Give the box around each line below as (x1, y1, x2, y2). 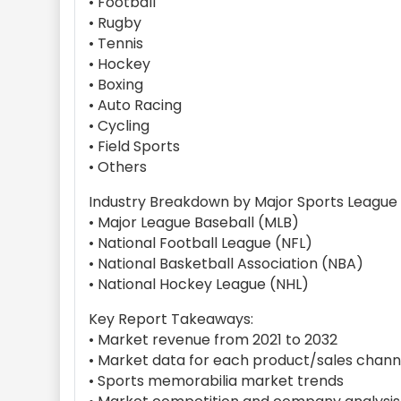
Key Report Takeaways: (89, 309, 253, 329)
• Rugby (89, 13, 141, 33)
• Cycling (89, 115, 149, 136)
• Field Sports (89, 136, 180, 157)
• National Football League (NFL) (89, 233, 312, 253)
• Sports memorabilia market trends (89, 371, 344, 391)
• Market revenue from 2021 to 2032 (89, 329, 337, 350)
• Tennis (89, 33, 143, 54)
